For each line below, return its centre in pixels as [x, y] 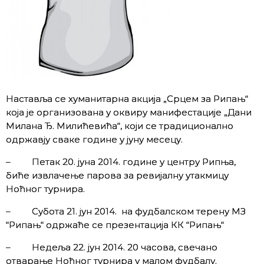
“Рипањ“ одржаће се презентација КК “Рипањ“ [115, 225]
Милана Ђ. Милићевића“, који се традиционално [120, 126]
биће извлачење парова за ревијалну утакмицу [117, 175]
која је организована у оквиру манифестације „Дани [129, 112]
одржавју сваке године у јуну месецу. [94, 139]
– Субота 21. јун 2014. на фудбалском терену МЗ [126, 211]
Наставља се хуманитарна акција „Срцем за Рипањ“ [127, 98]
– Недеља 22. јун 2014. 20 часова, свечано [112, 247]
